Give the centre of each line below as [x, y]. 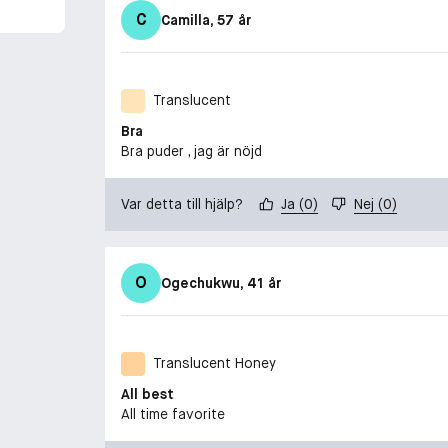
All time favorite [173, 413]
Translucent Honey [214, 363]
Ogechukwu [200, 282]
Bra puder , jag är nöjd [191, 150]
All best [147, 393]
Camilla [185, 19]
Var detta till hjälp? [182, 203]
